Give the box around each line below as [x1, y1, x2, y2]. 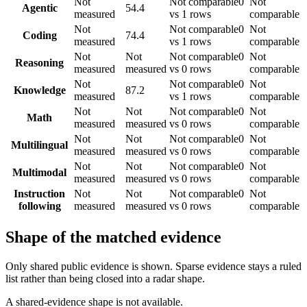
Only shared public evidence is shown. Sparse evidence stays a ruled [5, 260, 302, 272]
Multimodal [12, 167, 66, 178]
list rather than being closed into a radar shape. [5, 272, 205, 284]
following [18, 200, 61, 212]
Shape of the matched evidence [5, 228, 221, 246]
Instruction [14, 188, 65, 199]
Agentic [21, 2, 58, 14]
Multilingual [11, 139, 68, 151]
